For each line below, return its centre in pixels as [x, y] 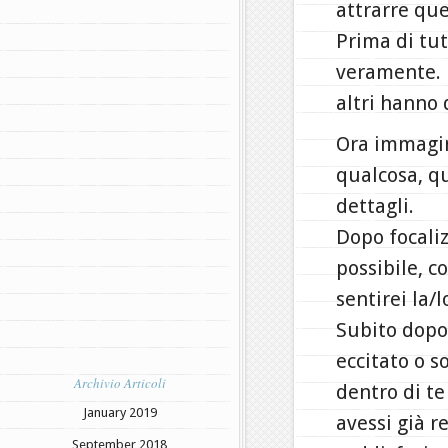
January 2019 [119, 412]
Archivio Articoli [119, 382]
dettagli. [375, 206]
